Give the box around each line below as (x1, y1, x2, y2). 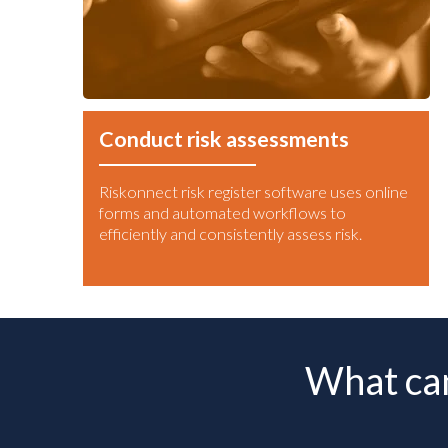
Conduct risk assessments (99, 126, 349, 153)
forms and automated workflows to (99, 203, 346, 223)
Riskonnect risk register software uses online (99, 182, 408, 202)
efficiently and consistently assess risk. (99, 224, 362, 244)
